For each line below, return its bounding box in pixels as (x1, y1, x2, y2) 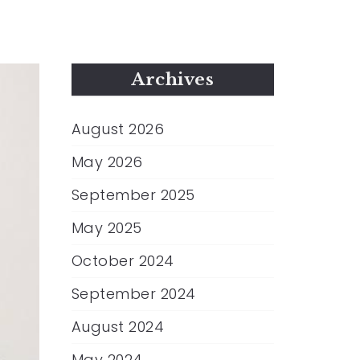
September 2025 (71, 185, 195, 205)
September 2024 (71, 284, 196, 304)
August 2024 (71, 317, 164, 337)
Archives (131, 69, 215, 90)
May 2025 (71, 218, 142, 238)
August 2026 (71, 119, 164, 139)
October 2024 (71, 251, 174, 271)
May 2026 (71, 152, 143, 172)
